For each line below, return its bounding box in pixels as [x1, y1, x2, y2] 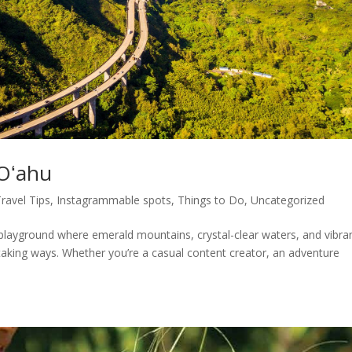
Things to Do [178, 192, 245, 208]
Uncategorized [251, 192, 325, 208]
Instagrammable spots [57, 192, 172, 208]
